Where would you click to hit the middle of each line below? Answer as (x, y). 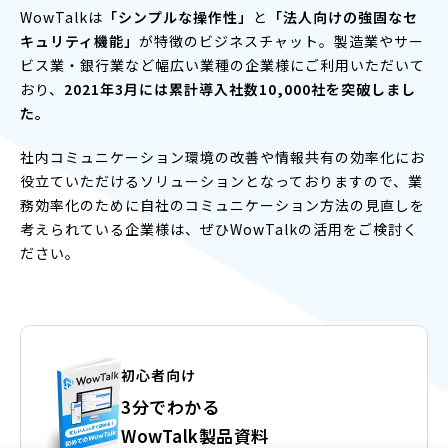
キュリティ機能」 (79, 40)
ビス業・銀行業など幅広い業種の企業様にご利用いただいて (222, 64)
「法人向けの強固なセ (343, 16)
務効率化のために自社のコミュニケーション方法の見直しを (222, 204)
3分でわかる (170, 406)
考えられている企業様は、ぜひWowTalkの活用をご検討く (219, 228)
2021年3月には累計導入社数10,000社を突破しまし (240, 88)
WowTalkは (61, 16)
